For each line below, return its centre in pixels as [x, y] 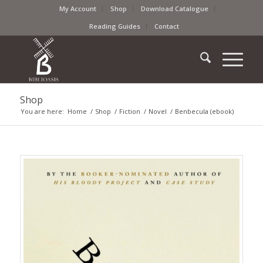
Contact [167, 26]
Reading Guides [115, 26]
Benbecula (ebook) [204, 111]
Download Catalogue [175, 9]
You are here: [42, 111]
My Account [78, 9]
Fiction [129, 111]
